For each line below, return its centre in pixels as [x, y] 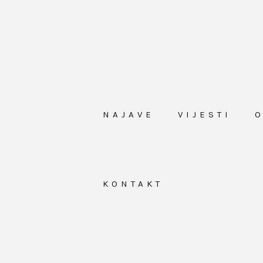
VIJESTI [205, 114]
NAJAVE [129, 114]
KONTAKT [133, 184]
